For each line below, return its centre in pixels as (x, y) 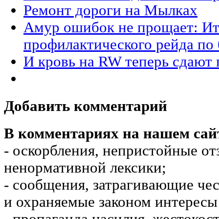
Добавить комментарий (86, 106)
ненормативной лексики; (85, 168)
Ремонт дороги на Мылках (110, 10)
